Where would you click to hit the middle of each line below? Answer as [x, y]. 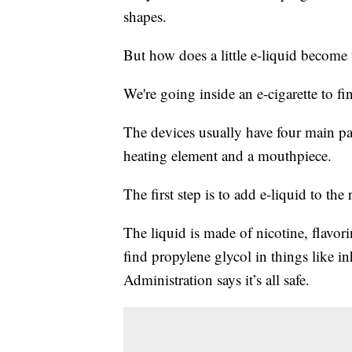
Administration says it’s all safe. [216, 280]
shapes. [145, 16]
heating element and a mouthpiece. [227, 156]
